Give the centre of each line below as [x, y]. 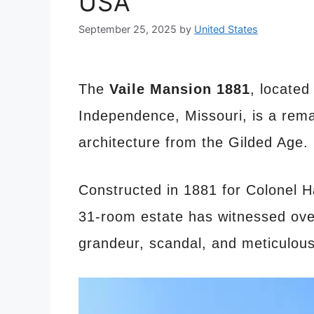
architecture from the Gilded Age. [193, 143]
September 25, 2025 [128, 29]
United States [226, 29]
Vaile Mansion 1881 [180, 89]
